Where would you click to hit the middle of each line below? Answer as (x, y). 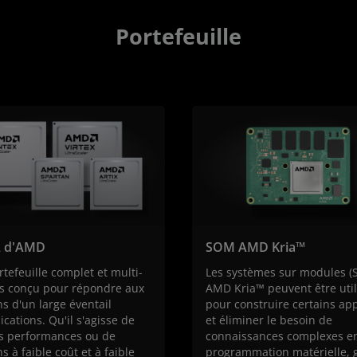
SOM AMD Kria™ (255, 247)
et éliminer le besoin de (269, 320)
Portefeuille (178, 36)
